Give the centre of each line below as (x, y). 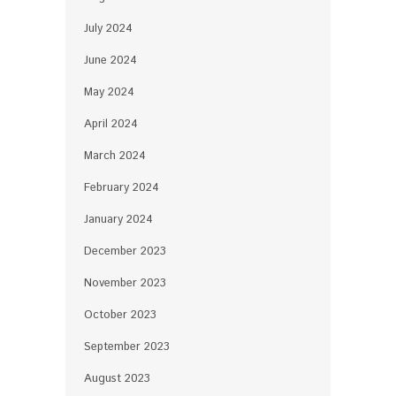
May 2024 (109, 92)
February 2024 (122, 187)
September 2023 (127, 346)
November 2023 (125, 283)
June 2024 (110, 60)
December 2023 (125, 251)
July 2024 (108, 28)
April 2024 (111, 124)
